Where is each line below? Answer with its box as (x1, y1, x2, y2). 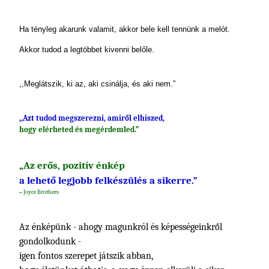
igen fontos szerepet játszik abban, (19, 250, 153, 261)
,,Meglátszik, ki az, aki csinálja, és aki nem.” (19, 79, 175, 88)
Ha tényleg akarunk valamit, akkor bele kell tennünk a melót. (19, 25, 230, 34)
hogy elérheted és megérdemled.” (19, 125, 139, 134)
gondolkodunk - (19, 236, 81, 247)
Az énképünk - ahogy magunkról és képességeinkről (19, 222, 222, 232)
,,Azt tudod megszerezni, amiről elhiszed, (19, 113, 165, 122)
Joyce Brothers (22, 189, 59, 196)
